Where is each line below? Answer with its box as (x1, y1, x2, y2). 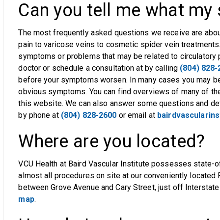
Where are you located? (18, 131, 205, 152)
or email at (116, 110, 158, 120)
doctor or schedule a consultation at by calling (18, 63, 180, 73)
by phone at (18, 110, 61, 120)
